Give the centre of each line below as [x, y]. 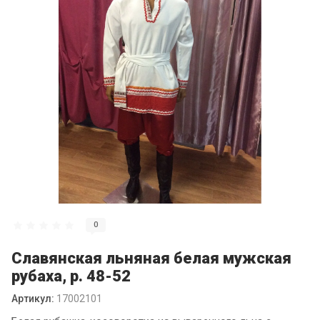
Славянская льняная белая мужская [151, 258]
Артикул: [33, 299]
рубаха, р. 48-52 [71, 276]
